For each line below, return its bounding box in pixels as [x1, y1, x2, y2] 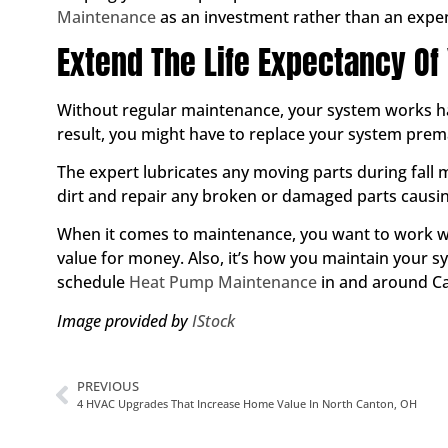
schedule [57, 271, 129, 294]
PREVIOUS [77, 377, 139, 396]
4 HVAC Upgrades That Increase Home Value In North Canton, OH [77, 396, 417, 412]
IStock [192, 309, 235, 332]
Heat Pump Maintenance [129, 271, 317, 294]
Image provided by [57, 309, 192, 332]
